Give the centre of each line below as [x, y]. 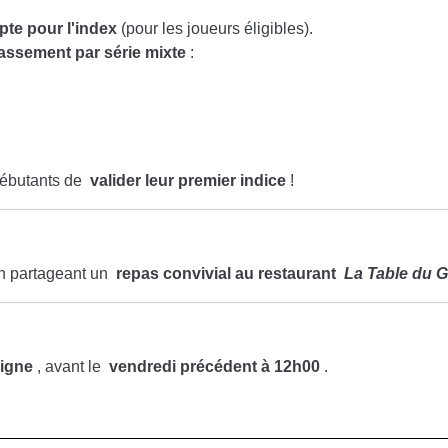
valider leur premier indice [188, 180]
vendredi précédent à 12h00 [214, 366]
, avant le [71, 366]
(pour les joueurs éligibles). [219, 28]
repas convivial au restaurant [230, 273]
